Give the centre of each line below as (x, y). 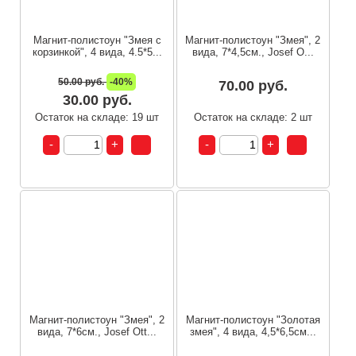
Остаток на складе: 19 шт (97, 117)
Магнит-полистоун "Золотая (253, 320)
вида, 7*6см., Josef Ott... (97, 332)
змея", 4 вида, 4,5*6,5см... (253, 332)
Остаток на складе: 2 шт (253, 117)
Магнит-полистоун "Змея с (97, 40)
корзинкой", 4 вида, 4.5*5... (97, 52)
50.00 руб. (83, 81)
